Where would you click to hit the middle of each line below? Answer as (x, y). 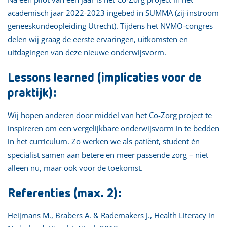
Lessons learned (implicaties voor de (105, 78)
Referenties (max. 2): (65, 193)
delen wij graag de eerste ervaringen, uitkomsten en (98, 39)
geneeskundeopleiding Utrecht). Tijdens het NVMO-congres (110, 26)
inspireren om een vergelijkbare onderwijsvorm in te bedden (113, 128)
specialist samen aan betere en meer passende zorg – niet (108, 154)
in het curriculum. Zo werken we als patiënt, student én (104, 141)
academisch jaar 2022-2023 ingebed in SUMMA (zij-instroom (113, 12)
